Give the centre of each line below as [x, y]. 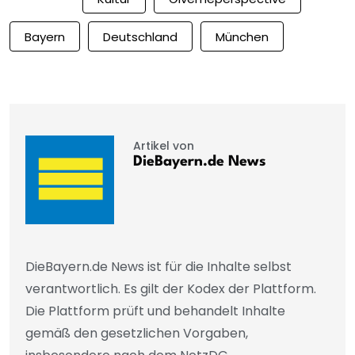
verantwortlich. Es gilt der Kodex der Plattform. [171, 289]
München [242, 36]
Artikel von [163, 146]
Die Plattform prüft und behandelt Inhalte [155, 311]
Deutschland [140, 36]
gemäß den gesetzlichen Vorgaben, [137, 334]
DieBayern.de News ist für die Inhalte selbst [158, 267]
